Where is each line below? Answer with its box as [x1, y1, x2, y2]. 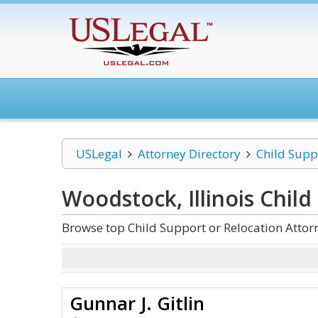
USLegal [76, 146, 122, 162]
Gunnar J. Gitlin [70, 290, 204, 316]
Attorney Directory [137, 146, 241, 162]
